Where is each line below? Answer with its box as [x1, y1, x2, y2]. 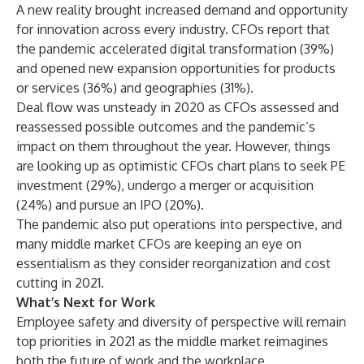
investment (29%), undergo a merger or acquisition [16, 177, 314, 193]
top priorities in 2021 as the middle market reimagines [16, 333, 328, 349]
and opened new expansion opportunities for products [16, 60, 336, 76]
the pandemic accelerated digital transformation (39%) [16, 41, 334, 57]
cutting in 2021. [16, 275, 104, 291]
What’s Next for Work [16, 294, 155, 310]
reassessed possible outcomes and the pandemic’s [16, 119, 315, 135]
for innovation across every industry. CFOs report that [16, 21, 330, 37]
